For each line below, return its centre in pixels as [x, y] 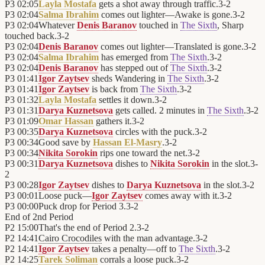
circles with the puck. [154, 132]
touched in [159, 25]
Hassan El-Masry [127, 143]
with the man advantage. [148, 238]
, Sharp [230, 25]
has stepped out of [134, 68]
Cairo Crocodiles [70, 238]
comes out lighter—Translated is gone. [171, 47]
